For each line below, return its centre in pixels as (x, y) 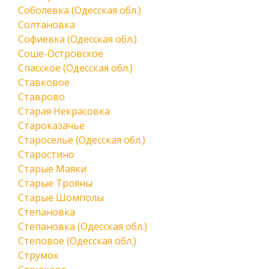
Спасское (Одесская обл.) (75, 68)
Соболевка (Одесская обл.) (80, 10)
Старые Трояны (55, 183)
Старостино (46, 154)
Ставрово (41, 97)
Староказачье (51, 125)
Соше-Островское (61, 53)
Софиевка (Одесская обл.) (77, 39)
